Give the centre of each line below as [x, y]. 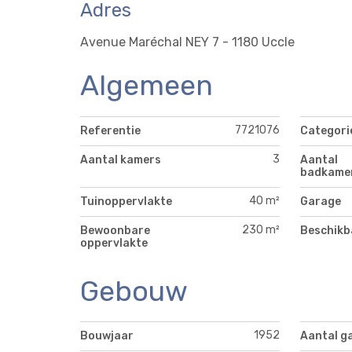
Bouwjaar [107, 336]
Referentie [110, 130]
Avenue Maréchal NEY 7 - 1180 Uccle [187, 42]
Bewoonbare [115, 230]
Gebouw [134, 291]
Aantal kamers [121, 159]
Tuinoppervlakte [126, 201]
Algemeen [147, 85]
